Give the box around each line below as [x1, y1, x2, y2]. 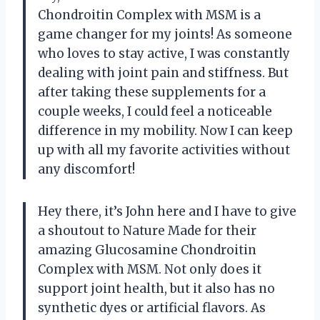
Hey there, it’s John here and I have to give [38, 203, 296, 219]
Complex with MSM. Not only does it [38, 261, 261, 277]
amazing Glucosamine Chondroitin [38, 241, 256, 258]
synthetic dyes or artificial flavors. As [38, 299, 266, 316]
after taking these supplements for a [38, 84, 266, 100]
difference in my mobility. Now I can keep [38, 122, 293, 139]
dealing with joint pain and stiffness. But [38, 64, 289, 81]
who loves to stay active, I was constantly [38, 45, 290, 61]
